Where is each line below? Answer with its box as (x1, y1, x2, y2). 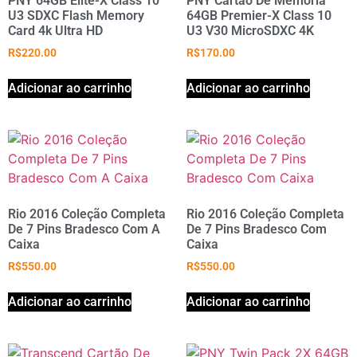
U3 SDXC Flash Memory (8, 8, 144, 23)
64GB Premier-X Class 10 (186, 8, 331, 23)
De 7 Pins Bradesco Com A (8, 221, 160, 237)
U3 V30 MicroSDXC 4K (186, 23, 314, 38)
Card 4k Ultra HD (8, 23, 103, 38)
